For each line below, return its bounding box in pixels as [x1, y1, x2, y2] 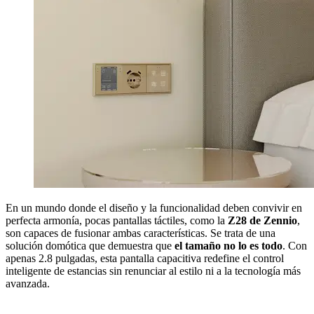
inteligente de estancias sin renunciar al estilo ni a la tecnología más [6, 264, 301, 277]
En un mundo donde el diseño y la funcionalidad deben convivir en [6, 201, 302, 214]
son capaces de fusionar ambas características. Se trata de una [6, 226, 275, 239]
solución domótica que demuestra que [6, 239, 175, 252]
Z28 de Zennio [228, 214, 297, 226]
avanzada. [6, 277, 53, 289]
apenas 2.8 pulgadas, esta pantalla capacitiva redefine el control [6, 252, 284, 264]
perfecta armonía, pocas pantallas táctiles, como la [6, 214, 228, 226]
